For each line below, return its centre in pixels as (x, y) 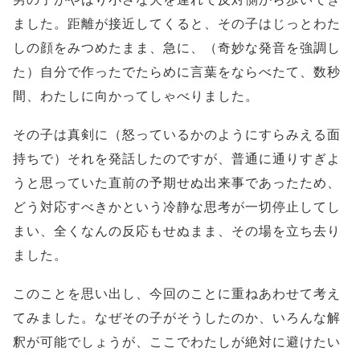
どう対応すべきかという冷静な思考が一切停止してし (177, 207)
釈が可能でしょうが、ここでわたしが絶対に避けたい (177, 342)
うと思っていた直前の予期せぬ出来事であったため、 (177, 183)
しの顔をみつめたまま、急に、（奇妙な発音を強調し (177, 48)
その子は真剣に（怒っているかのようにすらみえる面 (177, 135)
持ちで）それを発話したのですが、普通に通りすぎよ (177, 159)
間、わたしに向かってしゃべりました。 (136, 96)
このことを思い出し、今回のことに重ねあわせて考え (177, 294)
